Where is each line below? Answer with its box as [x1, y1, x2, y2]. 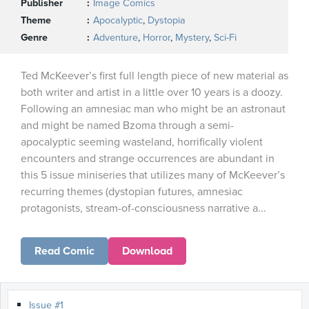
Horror [143, 32, 170, 43]
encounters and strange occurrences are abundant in [21, 152, 275, 166]
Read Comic [34, 244, 94, 258]
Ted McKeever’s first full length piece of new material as [21, 69, 288, 83]
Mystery [175, 32, 209, 43]
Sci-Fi [214, 32, 237, 43]
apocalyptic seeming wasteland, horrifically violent [21, 135, 263, 149]
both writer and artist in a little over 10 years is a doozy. [21, 86, 283, 99]
